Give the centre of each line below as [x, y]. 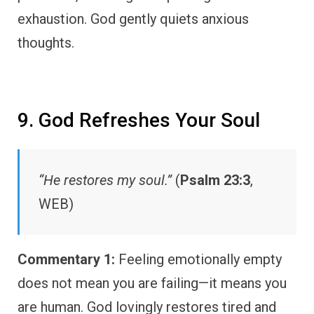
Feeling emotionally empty [198, 260]
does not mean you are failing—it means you [152, 284]
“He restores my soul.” [105, 180]
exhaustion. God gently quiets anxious [133, 19]
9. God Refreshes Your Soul [139, 121]
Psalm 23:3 [215, 180]
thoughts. [46, 43]
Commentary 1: [66, 260]
